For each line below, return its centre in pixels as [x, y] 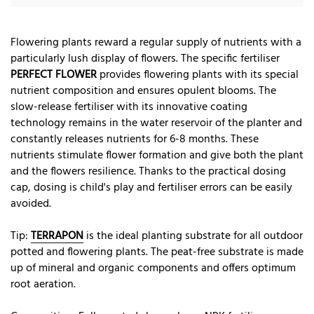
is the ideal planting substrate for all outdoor [193, 236]
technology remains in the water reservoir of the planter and [156, 123]
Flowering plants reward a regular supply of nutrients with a [156, 42]
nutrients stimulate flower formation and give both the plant [157, 155]
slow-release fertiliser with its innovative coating [129, 107]
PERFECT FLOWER [54, 75]
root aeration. [43, 284]
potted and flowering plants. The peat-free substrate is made [157, 252]
